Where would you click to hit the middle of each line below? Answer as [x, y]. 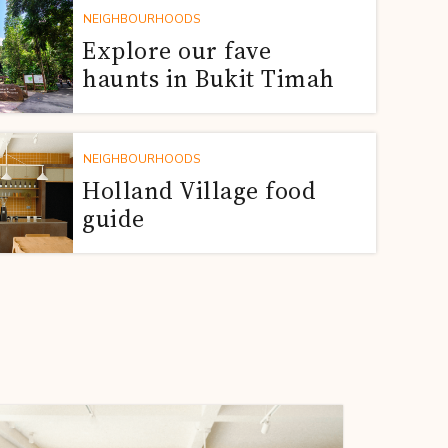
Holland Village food [199, 190]
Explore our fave [176, 50]
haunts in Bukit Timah [208, 78]
